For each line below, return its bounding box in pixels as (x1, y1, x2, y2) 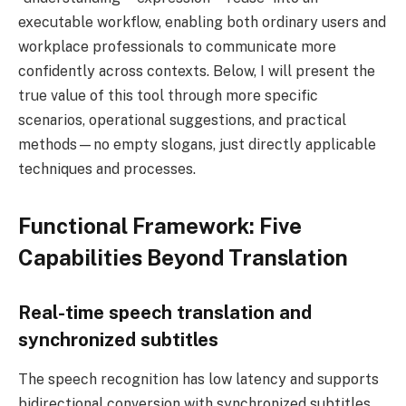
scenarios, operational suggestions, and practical (18, 111, 346, 129)
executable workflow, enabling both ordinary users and (18, 13, 386, 31)
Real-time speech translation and (18, 301, 312, 324)
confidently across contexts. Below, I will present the (18, 62, 375, 80)
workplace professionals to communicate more (18, 37, 336, 55)
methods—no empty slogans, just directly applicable (18, 135, 376, 153)
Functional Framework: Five (18, 212, 302, 238)
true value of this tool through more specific (18, 86, 318, 104)
